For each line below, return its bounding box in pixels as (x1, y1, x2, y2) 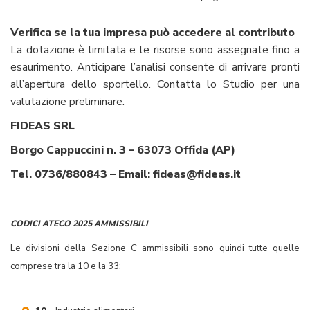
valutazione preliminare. (10, 94, 125, 110)
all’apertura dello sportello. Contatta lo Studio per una (10, 77, 300, 93)
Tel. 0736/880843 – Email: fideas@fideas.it (10, 167, 241, 183)
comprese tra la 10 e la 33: (10, 260, 121, 273)
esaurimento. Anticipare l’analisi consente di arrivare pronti (10, 60, 300, 75)
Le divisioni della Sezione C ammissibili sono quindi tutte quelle (10, 242, 300, 255)
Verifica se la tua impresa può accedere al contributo (10, 25, 295, 41)
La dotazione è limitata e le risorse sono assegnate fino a (10, 42, 300, 58)
